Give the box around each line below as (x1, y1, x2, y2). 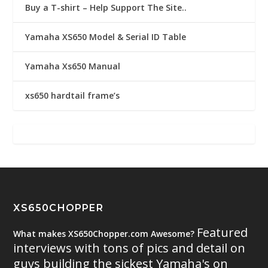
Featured (197, 224, 248, 240)
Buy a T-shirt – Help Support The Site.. (25, 1, 187, 13)
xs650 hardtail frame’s (25, 89, 120, 101)
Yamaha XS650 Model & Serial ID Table (25, 31, 187, 42)
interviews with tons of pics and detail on (13, 239, 246, 256)
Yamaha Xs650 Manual (25, 60, 121, 72)
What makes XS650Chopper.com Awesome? (13, 227, 197, 239)
